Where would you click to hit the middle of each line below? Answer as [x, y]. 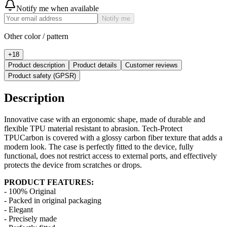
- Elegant [18, 209]
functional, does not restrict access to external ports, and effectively [110, 156]
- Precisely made [30, 218]
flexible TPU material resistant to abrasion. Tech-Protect [93, 128]
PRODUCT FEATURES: [49, 182]
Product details [95, 65]
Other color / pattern [36, 36]
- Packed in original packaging [53, 200]
